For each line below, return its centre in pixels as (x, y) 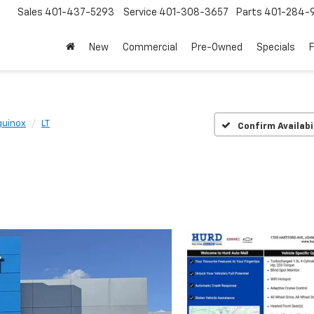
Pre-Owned (217, 48)
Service (140, 13)
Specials (276, 48)
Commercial (150, 48)
